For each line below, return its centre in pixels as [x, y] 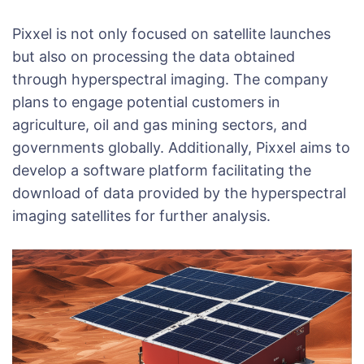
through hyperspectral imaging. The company [170, 80]
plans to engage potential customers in [146, 102]
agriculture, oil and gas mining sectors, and [160, 125]
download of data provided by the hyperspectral [179, 193]
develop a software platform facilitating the [162, 171]
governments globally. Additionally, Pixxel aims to [181, 148]
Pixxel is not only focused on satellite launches [171, 34]
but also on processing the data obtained [154, 57]
